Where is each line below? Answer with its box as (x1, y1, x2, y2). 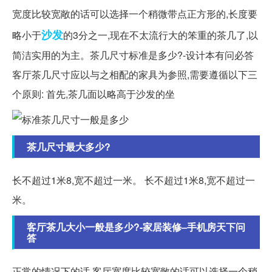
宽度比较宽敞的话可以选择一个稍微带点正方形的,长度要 (12, 7, 257, 21)
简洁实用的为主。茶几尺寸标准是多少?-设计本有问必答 (12, 48, 254, 63)
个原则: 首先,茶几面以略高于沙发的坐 (12, 87, 175, 101)
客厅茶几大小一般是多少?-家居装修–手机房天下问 (27, 220, 245, 234)
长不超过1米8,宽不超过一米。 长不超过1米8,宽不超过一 (12, 173, 255, 188)
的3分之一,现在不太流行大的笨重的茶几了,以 (63, 28, 258, 42)
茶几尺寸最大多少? (27, 140, 110, 154)
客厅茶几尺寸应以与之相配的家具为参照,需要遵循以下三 (12, 67, 257, 82)
